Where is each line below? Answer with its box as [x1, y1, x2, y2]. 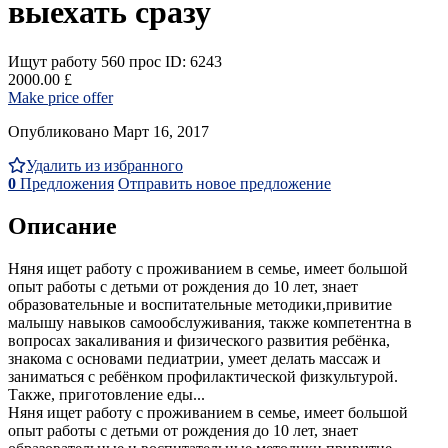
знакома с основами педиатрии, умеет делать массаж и [8, 349, 381, 367]
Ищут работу [8, 52, 97, 70]
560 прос [101, 52, 161, 70]
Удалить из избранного [26, 156, 183, 174]
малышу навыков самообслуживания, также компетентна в [8, 313, 412, 331]
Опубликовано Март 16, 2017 [8, 122, 209, 140]
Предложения [16, 174, 114, 192]
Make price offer [8, 88, 113, 106]
